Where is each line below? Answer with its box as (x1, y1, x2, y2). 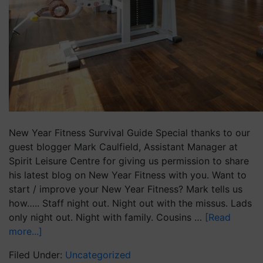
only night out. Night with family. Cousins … (9, 211, 205, 223)
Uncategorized (65, 249, 131, 261)
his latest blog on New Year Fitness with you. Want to (9, 169, 247, 181)
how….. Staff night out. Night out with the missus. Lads (9, 197, 252, 209)
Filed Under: (9, 249, 65, 261)
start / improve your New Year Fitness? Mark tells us (9, 183, 242, 195)
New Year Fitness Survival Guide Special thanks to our (9, 127, 250, 139)
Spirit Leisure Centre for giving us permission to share (9, 155, 249, 167)
